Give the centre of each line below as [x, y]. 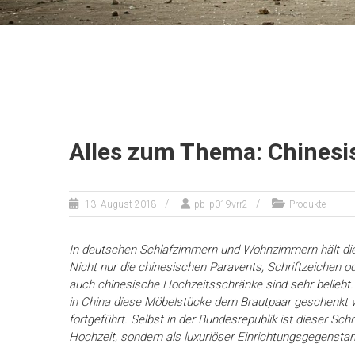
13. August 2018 [121, 205]
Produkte [307, 205]
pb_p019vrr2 [221, 205]
